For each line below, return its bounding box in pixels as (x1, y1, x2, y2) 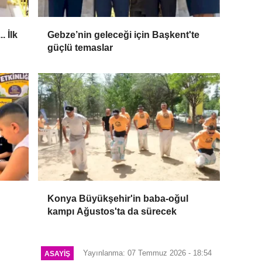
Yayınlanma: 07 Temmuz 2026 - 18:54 (82, 249, 212, 258)
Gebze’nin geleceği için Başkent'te (47, 29, 200, 40)
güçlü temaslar (47, 42, 113, 53)
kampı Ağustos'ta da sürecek (47, 206, 177, 217)
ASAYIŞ (44, 249, 70, 257)
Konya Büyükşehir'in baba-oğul (47, 194, 189, 204)
